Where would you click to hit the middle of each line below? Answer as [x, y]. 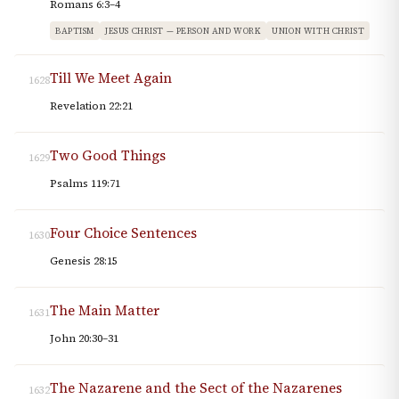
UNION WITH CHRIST [318, 31]
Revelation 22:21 [91, 106]
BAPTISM [75, 31]
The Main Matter [105, 311]
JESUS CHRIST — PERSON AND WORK [183, 31]
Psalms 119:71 [85, 184]
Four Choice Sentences [123, 233]
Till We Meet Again [111, 78]
